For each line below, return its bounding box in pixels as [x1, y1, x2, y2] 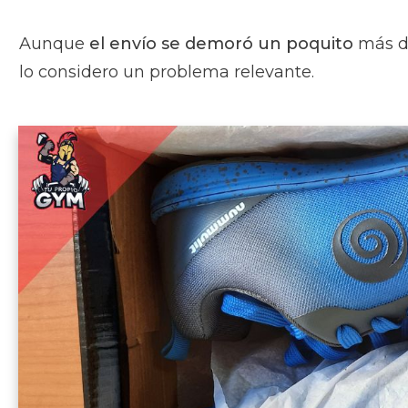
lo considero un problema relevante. [19, 62, 314, 83]
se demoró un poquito [161, 34, 353, 55]
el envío [89, 34, 157, 55]
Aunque [19, 34, 89, 55]
